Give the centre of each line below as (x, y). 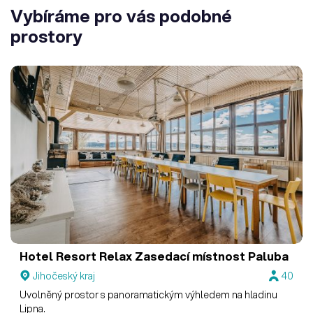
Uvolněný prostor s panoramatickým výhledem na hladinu (149, 294)
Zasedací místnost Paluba (211, 256)
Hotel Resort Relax (76, 256)
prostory (46, 36)
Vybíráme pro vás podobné (121, 16)
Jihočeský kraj (64, 276)
